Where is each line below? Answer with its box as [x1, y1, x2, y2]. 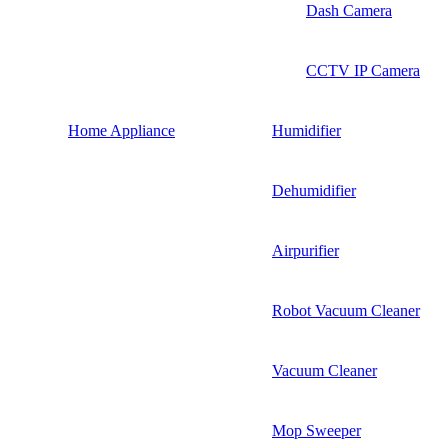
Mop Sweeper [272, 421, 361, 439]
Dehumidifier [272, 181, 356, 199]
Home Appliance [68, 121, 175, 139]
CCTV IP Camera [306, 61, 420, 79]
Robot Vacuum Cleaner [272, 301, 420, 319]
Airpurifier [272, 241, 339, 259]
